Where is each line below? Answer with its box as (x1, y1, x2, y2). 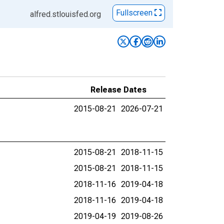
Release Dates (90, 85, 146, 94)
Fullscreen (116, 8, 154, 18)
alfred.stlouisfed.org (30, 9, 101, 19)
